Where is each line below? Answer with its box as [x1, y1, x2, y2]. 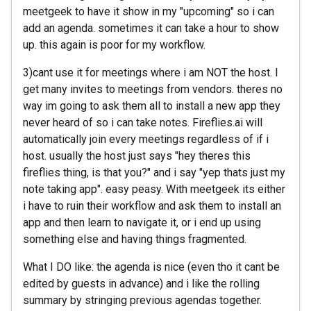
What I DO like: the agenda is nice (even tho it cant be [23, 260, 280, 274]
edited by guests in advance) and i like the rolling [23, 277, 260, 290]
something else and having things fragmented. [23, 233, 246, 246]
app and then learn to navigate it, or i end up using [23, 216, 261, 229]
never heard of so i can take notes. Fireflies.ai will [23, 116, 262, 129]
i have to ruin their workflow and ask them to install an [23, 199, 281, 212]
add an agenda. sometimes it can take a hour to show [23, 22, 279, 35]
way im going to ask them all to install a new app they [23, 99, 280, 112]
